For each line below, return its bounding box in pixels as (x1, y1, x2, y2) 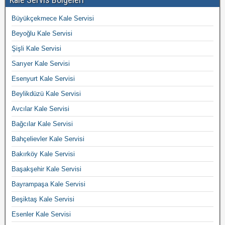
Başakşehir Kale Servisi (12, 165, 81, 173)
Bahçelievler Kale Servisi (12, 135, 84, 143)
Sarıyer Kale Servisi (12, 60, 70, 68)
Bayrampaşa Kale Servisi (12, 180, 85, 188)
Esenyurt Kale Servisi (12, 75, 75, 83)
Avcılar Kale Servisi (12, 105, 69, 113)
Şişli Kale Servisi (12, 45, 61, 53)
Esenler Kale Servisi (12, 210, 71, 218)
